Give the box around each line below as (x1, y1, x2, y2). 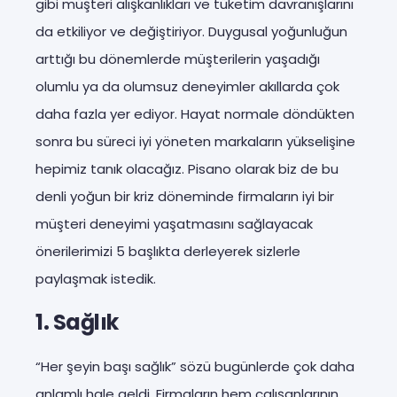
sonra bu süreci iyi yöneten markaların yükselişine (35, 131, 355, 151)
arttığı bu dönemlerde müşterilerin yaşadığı (35, 49, 320, 68)
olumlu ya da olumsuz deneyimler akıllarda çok (35, 76, 339, 96)
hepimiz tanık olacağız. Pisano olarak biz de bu (35, 159, 339, 178)
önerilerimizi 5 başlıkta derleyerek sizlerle (35, 241, 300, 261)
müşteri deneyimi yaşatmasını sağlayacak (35, 214, 313, 233)
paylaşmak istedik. (35, 269, 156, 288)
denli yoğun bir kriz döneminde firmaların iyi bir (35, 186, 334, 206)
